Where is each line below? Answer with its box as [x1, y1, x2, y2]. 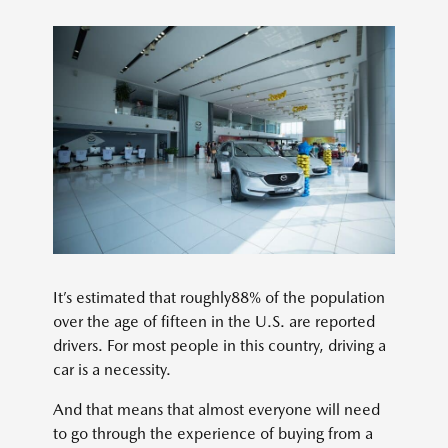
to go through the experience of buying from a [53, 423, 373, 443]
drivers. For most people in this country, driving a [53, 335, 386, 355]
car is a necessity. [53, 359, 171, 379]
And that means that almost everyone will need [53, 399, 380, 419]
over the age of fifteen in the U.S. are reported [53, 311, 375, 331]
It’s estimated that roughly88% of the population [53, 287, 385, 307]
